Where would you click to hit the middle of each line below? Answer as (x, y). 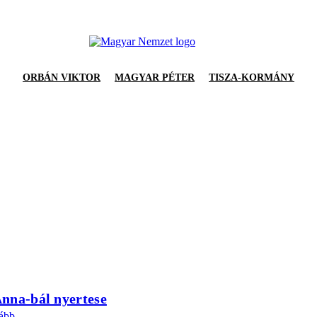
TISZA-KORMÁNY (252, 77)
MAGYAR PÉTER (155, 77)
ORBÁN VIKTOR (62, 77)
